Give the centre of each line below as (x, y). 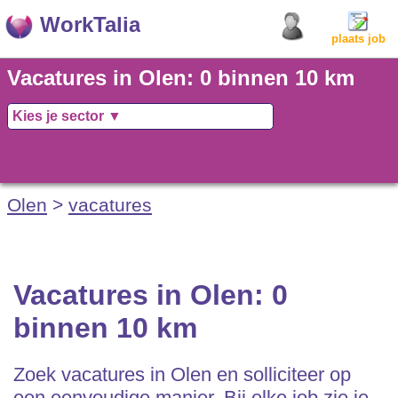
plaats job (358, 39)
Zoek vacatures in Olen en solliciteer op (182, 375)
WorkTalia (90, 24)
